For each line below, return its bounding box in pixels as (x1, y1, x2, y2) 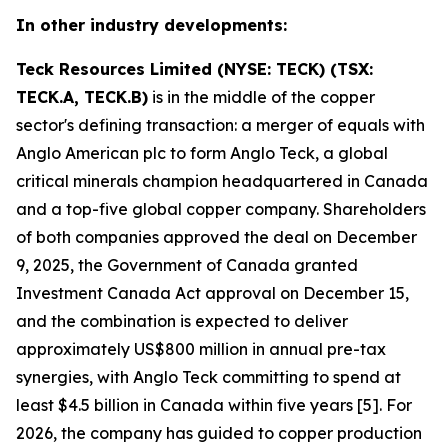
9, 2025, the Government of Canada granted (16, 255, 358, 275)
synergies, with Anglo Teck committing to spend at (16, 367, 401, 387)
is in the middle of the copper (148, 87, 375, 107)
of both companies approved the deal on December (16, 227, 417, 247)
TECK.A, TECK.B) (16, 87, 148, 107)
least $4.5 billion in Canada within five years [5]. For (16, 395, 412, 415)
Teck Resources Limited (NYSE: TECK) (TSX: (16, 59, 373, 79)
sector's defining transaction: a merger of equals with (16, 115, 425, 135)
